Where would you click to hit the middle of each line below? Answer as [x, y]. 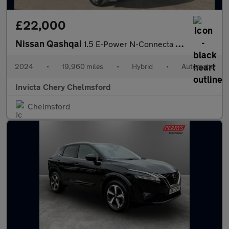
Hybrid [142, 66]
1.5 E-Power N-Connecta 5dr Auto [130, 44]
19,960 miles [83, 66]
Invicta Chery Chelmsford [63, 87]
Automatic [198, 66]
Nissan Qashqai [50, 44]
